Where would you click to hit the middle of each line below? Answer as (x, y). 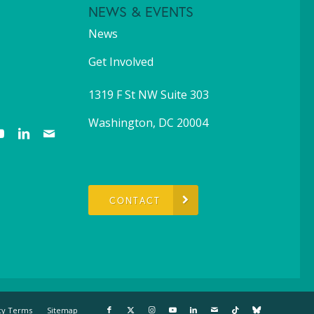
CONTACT (135, 201)
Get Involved (121, 62)
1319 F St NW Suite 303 (149, 94)
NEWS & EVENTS (141, 12)
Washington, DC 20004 (149, 122)
